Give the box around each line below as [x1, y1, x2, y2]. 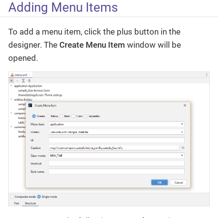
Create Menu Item [59, 40, 125, 50]
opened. [8, 53, 38, 63]
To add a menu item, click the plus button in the [8, 27, 181, 37]
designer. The [8, 40, 59, 50]
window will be [125, 40, 181, 50]
